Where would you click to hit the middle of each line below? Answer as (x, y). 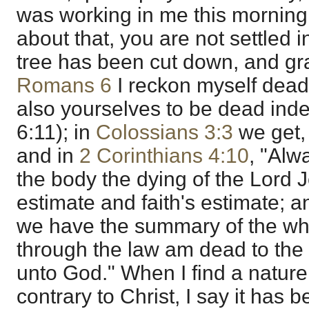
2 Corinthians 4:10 (164, 156)
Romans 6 (64, 86)
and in (48, 156)
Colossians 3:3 (165, 132)
